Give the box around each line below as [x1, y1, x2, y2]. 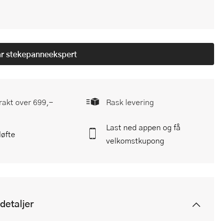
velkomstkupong [106, 135, 164, 147]
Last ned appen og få [106, 121, 181, 133]
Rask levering [106, 96, 154, 108]
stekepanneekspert [4, 48, 77, 60]
